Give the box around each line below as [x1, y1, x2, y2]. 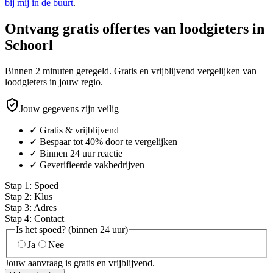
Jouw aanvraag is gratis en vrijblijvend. [5, 258, 155, 269]
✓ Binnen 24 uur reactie [29, 147, 122, 158]
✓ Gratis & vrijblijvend [29, 124, 119, 135]
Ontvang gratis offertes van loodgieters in [5, 20, 264, 37]
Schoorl [5, 37, 53, 53]
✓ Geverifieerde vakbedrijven [29, 159, 144, 170]
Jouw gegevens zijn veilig [19, 103, 119, 114]
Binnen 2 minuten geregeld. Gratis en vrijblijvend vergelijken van [5, 65, 257, 76]
